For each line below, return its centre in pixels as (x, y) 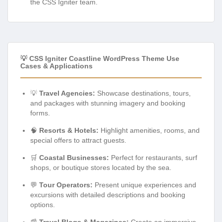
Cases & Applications (56, 66)
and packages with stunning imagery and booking (108, 103)
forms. (40, 113)
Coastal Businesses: (74, 157)
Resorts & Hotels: (69, 130)
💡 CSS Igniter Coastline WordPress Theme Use (100, 58)
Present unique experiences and (144, 185)
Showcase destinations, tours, (143, 93)
